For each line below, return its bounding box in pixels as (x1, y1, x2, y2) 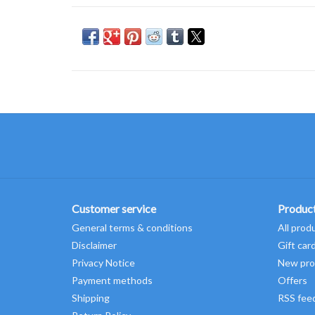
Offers (277, 274, 307, 286)
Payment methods (72, 274, 153, 286)
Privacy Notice (72, 256, 135, 269)
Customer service (72, 201, 156, 215)
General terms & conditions (72, 221, 193, 233)
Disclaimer (72, 238, 117, 251)
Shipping (72, 291, 110, 304)
